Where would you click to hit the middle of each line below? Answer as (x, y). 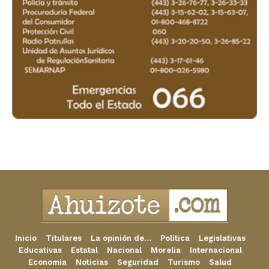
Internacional (216, 250)
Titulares (63, 238)
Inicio (26, 238)
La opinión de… (121, 238)
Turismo (184, 262)
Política (175, 238)
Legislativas (222, 238)
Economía (47, 262)
